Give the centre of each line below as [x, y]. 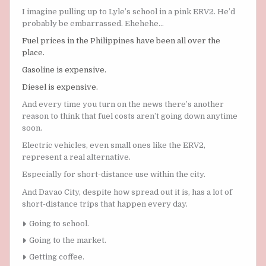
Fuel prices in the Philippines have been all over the [121, 40]
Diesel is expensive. [60, 87]
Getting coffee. [57, 256]
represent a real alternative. [76, 157]
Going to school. [59, 223]
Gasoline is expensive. [64, 70]
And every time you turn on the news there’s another [123, 104]
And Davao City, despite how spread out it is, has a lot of [127, 192]
